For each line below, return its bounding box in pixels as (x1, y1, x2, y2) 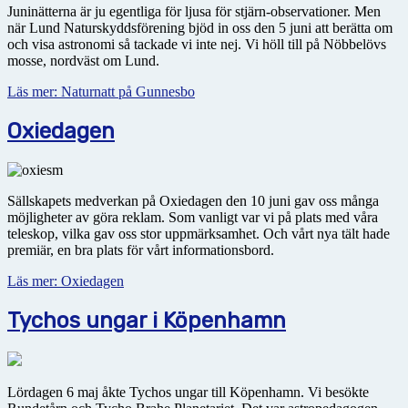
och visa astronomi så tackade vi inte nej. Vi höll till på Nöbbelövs (7, 36, 386, 53)
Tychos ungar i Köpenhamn (7, 308, 286, 334)
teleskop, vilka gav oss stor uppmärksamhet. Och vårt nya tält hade (7, 226, 390, 242)
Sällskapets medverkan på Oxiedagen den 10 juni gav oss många (7, 193, 379, 209)
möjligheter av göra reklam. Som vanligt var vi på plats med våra (7, 209, 378, 226)
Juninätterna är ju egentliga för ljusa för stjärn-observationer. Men (7, 4, 381, 20)
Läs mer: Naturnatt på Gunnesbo (7, 84, 195, 100)
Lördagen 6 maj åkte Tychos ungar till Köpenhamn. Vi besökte (7, 384, 369, 401)
